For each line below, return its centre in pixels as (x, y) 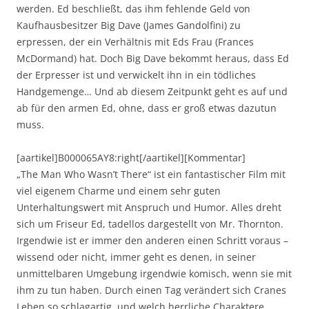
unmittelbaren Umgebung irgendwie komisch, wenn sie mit (154, 273)
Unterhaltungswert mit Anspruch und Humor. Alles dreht (149, 207)
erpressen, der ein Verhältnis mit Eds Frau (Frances (135, 41)
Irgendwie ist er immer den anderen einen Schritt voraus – (152, 240)
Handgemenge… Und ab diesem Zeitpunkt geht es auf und (152, 91)
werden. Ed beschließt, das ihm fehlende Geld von (133, 8)
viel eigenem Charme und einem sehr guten (119, 190)
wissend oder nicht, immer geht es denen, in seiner (136, 257)
